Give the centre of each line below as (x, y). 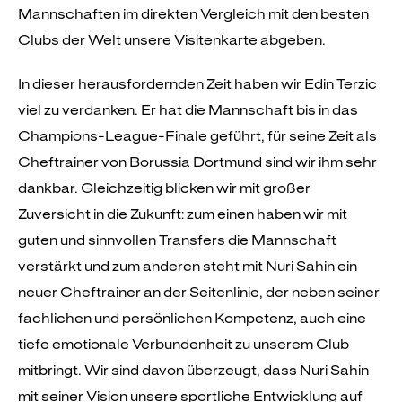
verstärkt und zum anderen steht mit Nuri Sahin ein (188, 266)
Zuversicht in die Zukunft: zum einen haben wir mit (183, 214)
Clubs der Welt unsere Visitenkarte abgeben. (172, 39)
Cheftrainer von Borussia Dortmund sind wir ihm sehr (197, 162)
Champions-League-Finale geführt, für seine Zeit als (197, 135)
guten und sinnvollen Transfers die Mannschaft (177, 240)
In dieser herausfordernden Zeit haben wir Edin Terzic (197, 83)
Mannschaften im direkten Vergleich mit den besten (193, 13)
